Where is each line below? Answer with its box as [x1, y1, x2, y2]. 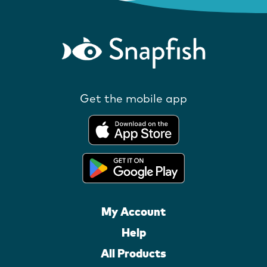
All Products [101, 246, 166, 260]
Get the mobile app [80, 91, 187, 105]
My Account [101, 204, 166, 219]
